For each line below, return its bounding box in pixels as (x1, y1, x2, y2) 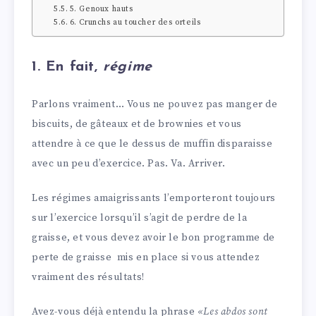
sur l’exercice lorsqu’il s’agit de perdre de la (32, 212, 248, 225)
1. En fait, (32, 59, 104, 74)
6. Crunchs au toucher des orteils (69, 18, 201, 28)
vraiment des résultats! (32, 271, 145, 284)
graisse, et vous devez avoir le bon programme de (32, 231, 275, 245)
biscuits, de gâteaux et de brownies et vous (32, 118, 242, 131)
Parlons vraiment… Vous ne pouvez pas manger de (32, 98, 278, 111)
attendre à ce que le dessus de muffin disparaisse (32, 138, 273, 151)
